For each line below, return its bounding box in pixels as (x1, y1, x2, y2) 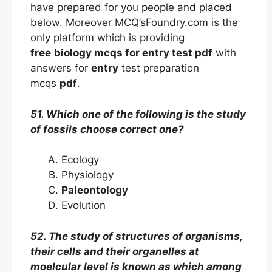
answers (30, 62, 75, 74)
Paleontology (61, 184, 133, 196)
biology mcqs (54, 47, 125, 59)
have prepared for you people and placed (30, 1, 232, 13)
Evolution (61, 199, 115, 211)
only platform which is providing (30, 32, 185, 44)
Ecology (61, 154, 102, 166)
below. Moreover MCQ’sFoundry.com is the (30, 16, 238, 29)
